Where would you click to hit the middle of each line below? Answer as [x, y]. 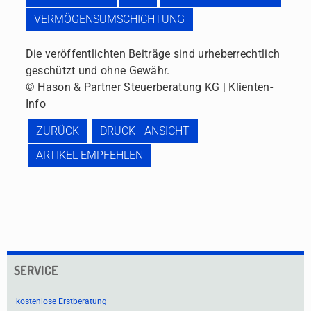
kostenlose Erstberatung [61, 301]
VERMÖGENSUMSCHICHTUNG [109, 19]
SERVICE [36, 270]
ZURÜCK [57, 131]
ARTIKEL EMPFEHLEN [89, 155]
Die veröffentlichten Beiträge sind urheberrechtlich [153, 54]
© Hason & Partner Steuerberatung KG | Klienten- [149, 87]
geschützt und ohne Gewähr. [98, 70]
